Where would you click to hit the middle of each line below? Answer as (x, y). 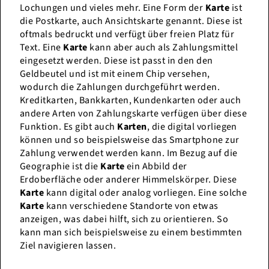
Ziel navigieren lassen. (68, 245)
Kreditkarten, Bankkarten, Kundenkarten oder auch (131, 100)
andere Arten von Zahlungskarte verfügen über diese (134, 113)
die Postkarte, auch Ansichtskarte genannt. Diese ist (131, 21)
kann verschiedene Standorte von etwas (131, 206)
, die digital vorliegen (192, 126)
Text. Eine (42, 47)
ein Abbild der (156, 166)
